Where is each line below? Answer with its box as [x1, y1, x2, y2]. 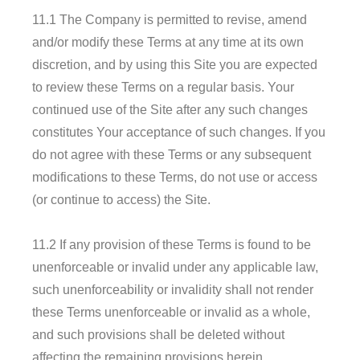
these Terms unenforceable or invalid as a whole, [32, 305, 310, 319]
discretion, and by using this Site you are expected [32, 57, 317, 72]
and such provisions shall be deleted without [32, 327, 284, 342]
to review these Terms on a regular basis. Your [32, 80, 294, 94]
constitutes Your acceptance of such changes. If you [32, 125, 325, 139]
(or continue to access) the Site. [32, 192, 211, 207]
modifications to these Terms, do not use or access [32, 170, 317, 184]
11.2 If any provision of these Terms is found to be [32, 237, 311, 252]
